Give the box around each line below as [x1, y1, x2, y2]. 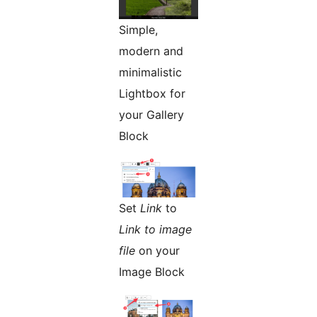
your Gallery [119, 108, 184, 122]
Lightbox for [119, 86, 185, 101]
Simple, [119, 23, 158, 38]
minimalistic [119, 65, 182, 80]
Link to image [119, 222, 192, 237]
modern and [119, 44, 183, 59]
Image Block [119, 265, 185, 279]
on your [135, 243, 180, 258]
